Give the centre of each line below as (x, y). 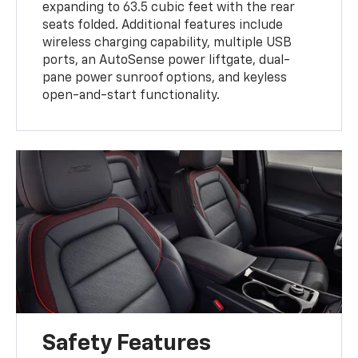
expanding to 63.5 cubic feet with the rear (169, 8)
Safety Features (127, 343)
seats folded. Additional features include (163, 26)
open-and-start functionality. (131, 96)
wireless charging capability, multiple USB (167, 44)
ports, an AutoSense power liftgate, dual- (167, 61)
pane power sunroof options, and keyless (165, 79)
